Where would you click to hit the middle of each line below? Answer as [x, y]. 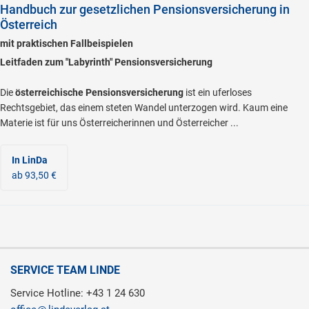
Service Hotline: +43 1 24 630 [78, 293]
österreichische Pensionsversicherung [99, 93]
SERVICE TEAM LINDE [65, 270]
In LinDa [30, 160]
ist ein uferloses [218, 93]
